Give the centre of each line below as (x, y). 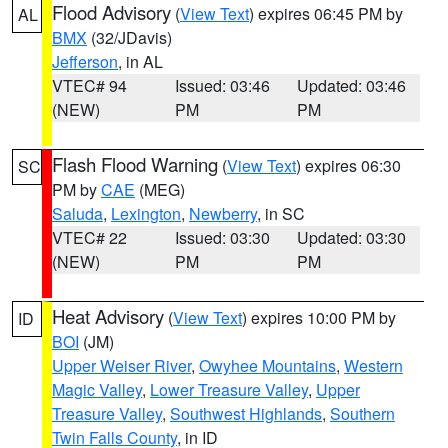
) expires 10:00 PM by (319, 317)
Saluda (77, 213)
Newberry (223, 213)
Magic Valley (97, 389)
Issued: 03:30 (222, 237)
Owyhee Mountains (267, 365)
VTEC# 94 (89, 85)
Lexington (146, 213)
